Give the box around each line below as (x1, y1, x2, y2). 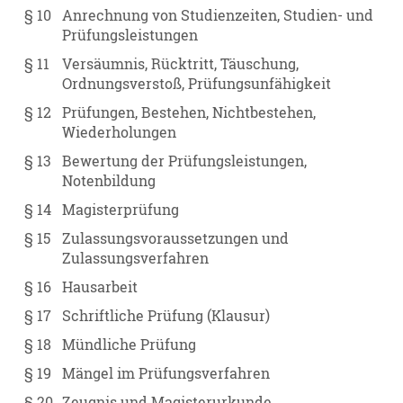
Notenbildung (62, 172, 157, 191)
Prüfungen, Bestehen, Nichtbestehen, (62, 103, 317, 122)
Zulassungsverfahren (62, 249, 210, 268)
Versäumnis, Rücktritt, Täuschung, (62, 55, 300, 74)
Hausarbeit (62, 278, 139, 297)
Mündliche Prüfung (62, 336, 197, 354)
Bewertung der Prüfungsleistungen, (62, 152, 308, 171)
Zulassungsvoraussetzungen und (62, 229, 290, 248)
